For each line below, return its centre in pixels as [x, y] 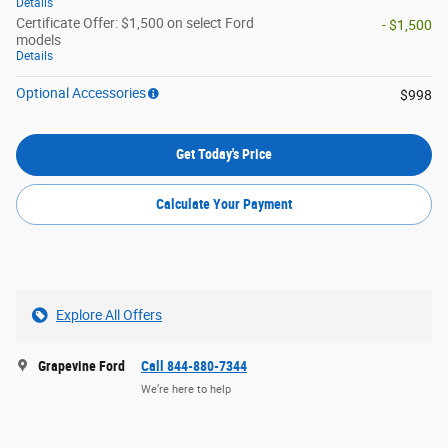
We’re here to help [186, 389]
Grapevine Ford [81, 366]
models [38, 40]
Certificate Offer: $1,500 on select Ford [135, 23]
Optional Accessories [81, 93]
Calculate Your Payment [224, 204]
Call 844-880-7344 [194, 366]
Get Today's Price [224, 154]
